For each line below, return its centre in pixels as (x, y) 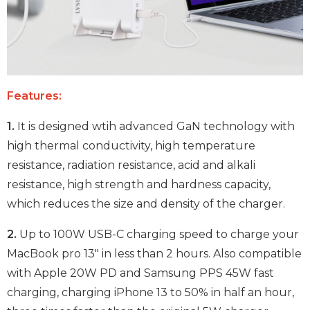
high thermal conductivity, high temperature (131, 145)
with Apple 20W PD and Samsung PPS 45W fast (140, 273)
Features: (34, 95)
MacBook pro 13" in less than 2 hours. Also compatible (154, 253)
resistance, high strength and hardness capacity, (139, 184)
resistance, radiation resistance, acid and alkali (131, 165)
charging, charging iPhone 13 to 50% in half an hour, (151, 292)
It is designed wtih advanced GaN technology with (155, 126)
